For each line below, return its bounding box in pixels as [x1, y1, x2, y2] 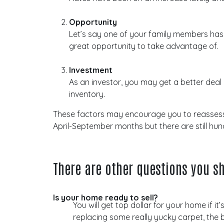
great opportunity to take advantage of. [69, 40, 221, 51]
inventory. [69, 88, 105, 99]
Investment [69, 64, 113, 75]
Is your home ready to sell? [53, 192, 158, 202]
